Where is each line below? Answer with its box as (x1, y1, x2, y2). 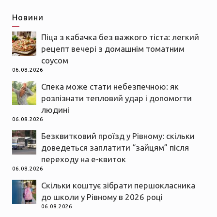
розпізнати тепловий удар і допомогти (41, 93, 192, 103)
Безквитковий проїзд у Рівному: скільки (41, 131, 195, 140)
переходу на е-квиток (41, 154, 126, 164)
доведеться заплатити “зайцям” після (41, 142, 189, 152)
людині (41, 105, 69, 114)
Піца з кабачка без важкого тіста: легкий (41, 32, 199, 42)
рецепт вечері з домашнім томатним (41, 44, 185, 53)
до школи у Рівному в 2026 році (41, 192, 163, 201)
